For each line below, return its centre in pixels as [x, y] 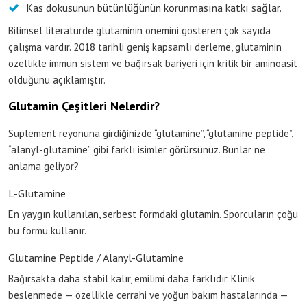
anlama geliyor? [44, 166]
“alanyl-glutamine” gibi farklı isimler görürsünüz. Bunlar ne [137, 149]
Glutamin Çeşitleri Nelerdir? [84, 106]
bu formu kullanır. [47, 230]
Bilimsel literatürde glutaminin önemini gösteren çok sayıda [139, 30]
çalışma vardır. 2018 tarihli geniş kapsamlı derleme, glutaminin [145, 47]
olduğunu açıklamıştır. [57, 79]
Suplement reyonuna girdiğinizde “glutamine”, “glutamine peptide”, [150, 133]
